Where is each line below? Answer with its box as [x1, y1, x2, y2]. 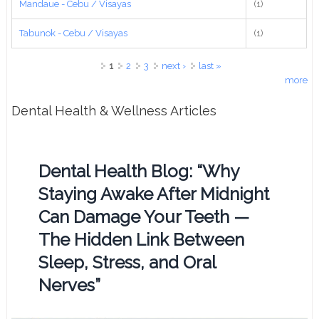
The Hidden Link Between [38, 229, 245, 251]
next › [161, 61, 186, 71]
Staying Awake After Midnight [38, 184, 270, 205]
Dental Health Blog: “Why [38, 161, 239, 182]
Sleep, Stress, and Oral [38, 252, 216, 273]
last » [198, 61, 221, 71]
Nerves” [38, 275, 101, 296]
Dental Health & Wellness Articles [11, 103, 217, 119]
